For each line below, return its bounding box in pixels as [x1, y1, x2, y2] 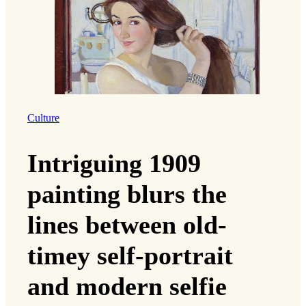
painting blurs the [27, 179, 227, 208]
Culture [27, 112, 59, 125]
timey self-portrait [27, 240, 233, 270]
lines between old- [27, 210, 227, 239]
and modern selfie [27, 271, 227, 301]
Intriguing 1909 [27, 148, 201, 178]
